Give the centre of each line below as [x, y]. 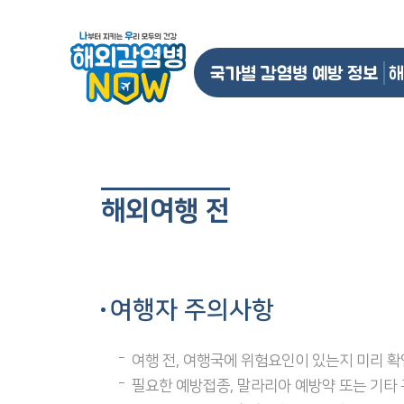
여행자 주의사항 [192, 310]
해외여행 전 [165, 211]
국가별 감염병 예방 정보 [294, 73]
